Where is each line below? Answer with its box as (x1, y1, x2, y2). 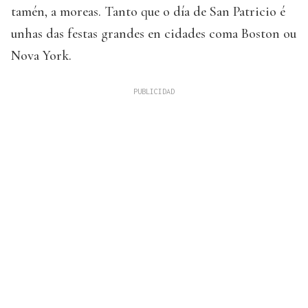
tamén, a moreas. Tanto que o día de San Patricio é (11, 3, 285, 21)
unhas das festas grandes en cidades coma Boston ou (11, 25, 296, 43)
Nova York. (11, 47, 71, 65)
